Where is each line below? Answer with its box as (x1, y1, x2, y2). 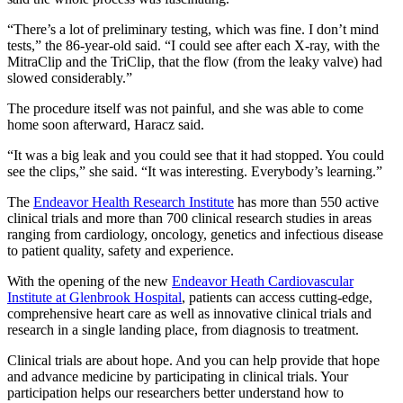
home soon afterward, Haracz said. (7, 117, 204, 132)
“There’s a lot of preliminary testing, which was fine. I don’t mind (7, 22, 379, 37)
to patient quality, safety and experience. (7, 243, 234, 258)
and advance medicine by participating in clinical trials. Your (7, 369, 348, 384)
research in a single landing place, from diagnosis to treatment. (7, 322, 359, 337)
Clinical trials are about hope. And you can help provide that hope (7, 353, 380, 368)
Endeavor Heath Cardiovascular (172, 273, 354, 289)
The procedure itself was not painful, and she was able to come (7, 101, 363, 116)
